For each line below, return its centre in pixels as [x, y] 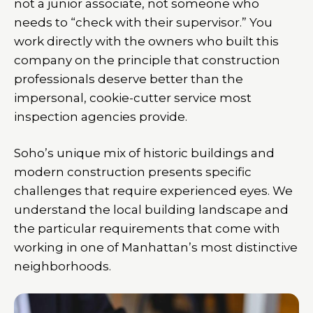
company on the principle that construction [147, 60]
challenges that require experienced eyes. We [153, 191]
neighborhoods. [63, 266]
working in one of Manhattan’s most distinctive [156, 247]
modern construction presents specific [133, 172]
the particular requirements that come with [147, 228]
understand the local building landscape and [151, 210]
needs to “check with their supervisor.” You [143, 22]
